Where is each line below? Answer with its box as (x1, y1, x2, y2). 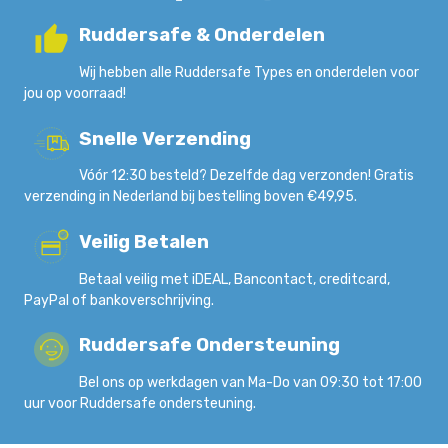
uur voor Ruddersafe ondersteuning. (24, 394, 256, 412)
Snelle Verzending (79, 127, 251, 150)
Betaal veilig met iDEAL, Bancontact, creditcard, (79, 270, 390, 288)
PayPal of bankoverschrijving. (24, 291, 214, 309)
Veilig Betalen (79, 230, 209, 253)
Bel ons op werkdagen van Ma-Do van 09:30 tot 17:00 (79, 373, 422, 391)
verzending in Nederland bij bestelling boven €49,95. (24, 188, 357, 206)
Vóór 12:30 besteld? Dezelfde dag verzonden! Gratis (79, 167, 414, 185)
